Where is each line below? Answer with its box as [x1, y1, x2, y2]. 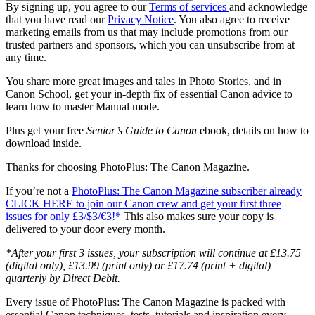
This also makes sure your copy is [124, 210, 274, 223]
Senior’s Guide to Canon [86, 124, 197, 137]
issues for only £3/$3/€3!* [6, 210, 124, 223]
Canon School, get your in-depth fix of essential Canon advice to [6, 88, 292, 101]
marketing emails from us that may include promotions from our [6, 26, 288, 39]
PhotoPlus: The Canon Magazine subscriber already [72, 185, 302, 198]
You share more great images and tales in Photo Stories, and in [6, 75, 281, 88]
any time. [6, 51, 46, 64]
